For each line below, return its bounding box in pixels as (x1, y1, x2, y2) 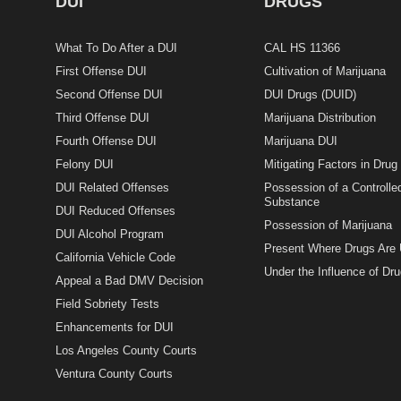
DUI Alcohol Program (55, 227, 164, 242)
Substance (263, 195, 320, 209)
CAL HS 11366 (263, 41, 340, 55)
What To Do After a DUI (55, 41, 177, 55)
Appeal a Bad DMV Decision (55, 274, 203, 288)
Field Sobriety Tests (55, 297, 159, 311)
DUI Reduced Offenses (55, 204, 175, 218)
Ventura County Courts (55, 367, 173, 381)
